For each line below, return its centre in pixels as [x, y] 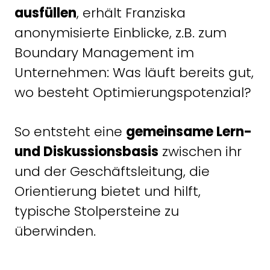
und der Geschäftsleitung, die [112, 171]
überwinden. [55, 231]
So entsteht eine [70, 131]
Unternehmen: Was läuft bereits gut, [134, 72]
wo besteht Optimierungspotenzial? [133, 92]
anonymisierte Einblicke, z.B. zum [121, 33]
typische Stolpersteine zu [97, 211]
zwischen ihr [200, 151]
